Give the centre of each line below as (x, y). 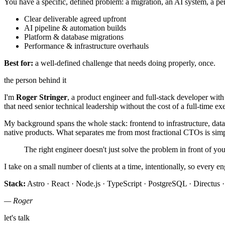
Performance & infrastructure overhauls (86, 46)
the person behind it (35, 80)
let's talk (17, 218)
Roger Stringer (42, 97)
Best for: (19, 63)
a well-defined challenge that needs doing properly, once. (124, 63)
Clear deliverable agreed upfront (75, 19)
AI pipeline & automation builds (75, 28)
